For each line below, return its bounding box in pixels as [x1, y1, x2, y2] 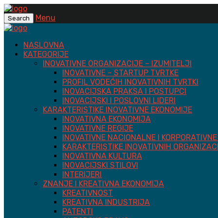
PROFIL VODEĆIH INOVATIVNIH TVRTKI [62, 77, 199, 87]
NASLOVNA [23, 40, 64, 50]
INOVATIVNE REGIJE [62, 124, 133, 133]
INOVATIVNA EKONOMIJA [62, 114, 151, 124]
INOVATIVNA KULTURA [62, 151, 142, 161]
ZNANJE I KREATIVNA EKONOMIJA [43, 179, 164, 188]
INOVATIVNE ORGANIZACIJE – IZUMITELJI [43, 59, 192, 68]
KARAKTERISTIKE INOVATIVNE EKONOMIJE [43, 105, 192, 114]
